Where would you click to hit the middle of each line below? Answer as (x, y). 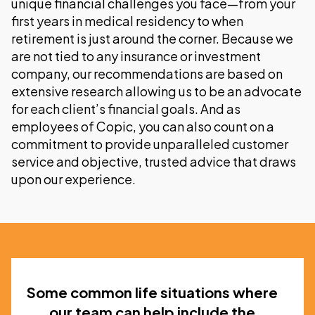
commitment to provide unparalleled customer (150, 144)
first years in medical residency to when (127, 21)
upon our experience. (73, 179)
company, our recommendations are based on (147, 74)
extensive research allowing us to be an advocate (156, 91)
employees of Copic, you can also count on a (143, 127)
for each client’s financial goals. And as (126, 109)
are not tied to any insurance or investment (136, 56)
